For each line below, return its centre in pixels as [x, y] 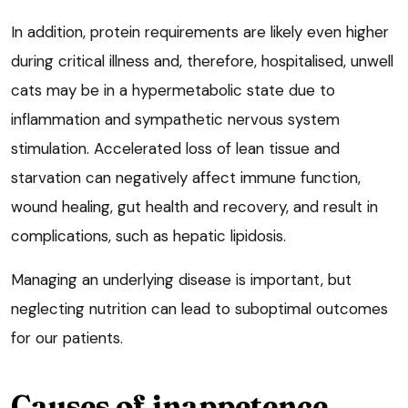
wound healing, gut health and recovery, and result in [194, 206]
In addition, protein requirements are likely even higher [200, 31]
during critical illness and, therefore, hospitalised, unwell [202, 61]
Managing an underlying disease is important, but [181, 279]
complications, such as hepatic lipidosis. [148, 235]
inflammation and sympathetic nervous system [175, 119]
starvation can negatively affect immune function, [186, 177]
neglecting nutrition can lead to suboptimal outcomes [199, 308]
